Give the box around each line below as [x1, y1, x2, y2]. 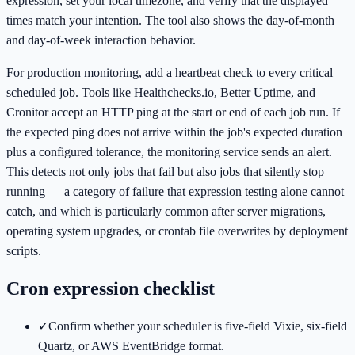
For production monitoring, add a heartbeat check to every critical [6, 66, 333, 79]
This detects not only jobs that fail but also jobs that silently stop [6, 165, 324, 178]
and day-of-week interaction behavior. [6, 33, 196, 47]
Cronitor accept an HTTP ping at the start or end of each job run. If [6, 105, 340, 119]
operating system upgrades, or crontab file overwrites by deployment [6, 224, 348, 238]
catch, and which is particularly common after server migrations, [6, 204, 326, 218]
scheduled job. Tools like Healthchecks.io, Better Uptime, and [6, 86, 315, 99]
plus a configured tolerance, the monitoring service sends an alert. [6, 145, 332, 158]
